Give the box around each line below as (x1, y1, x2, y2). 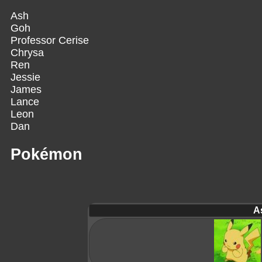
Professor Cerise (11, 34, 89, 46)
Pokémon (11, 146, 82, 164)
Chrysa (11, 46, 44, 58)
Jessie (11, 71, 40, 83)
